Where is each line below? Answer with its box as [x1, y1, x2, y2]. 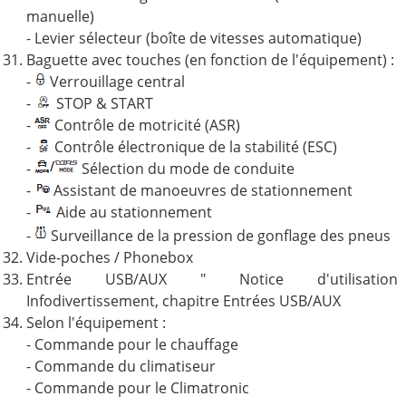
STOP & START [52, 92, 153, 113]
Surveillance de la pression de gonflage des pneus [46, 225, 391, 246]
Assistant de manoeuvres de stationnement [49, 179, 353, 200]
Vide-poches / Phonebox [25, 246, 193, 267]
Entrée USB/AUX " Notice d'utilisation [25, 268, 399, 289]
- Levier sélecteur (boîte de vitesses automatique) [25, 27, 362, 48]
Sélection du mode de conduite [77, 158, 295, 179]
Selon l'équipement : [25, 312, 166, 333]
